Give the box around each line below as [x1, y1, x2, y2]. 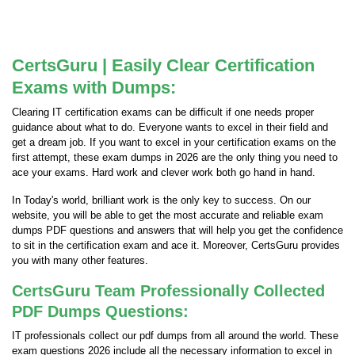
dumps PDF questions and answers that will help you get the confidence [12, 224, 343, 236]
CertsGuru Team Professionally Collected [12, 282, 325, 300]
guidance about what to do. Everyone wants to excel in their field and [12, 121, 328, 133]
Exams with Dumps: [12, 78, 176, 97]
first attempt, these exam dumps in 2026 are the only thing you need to [12, 151, 338, 163]
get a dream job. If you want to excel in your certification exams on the [12, 136, 336, 148]
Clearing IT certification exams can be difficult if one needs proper [12, 106, 314, 118]
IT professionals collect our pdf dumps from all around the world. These [12, 330, 338, 342]
